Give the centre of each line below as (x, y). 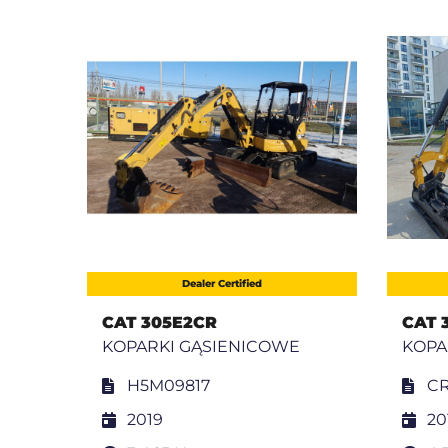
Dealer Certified (222, 284)
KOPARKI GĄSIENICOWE (201, 347)
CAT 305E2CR (159, 323)
